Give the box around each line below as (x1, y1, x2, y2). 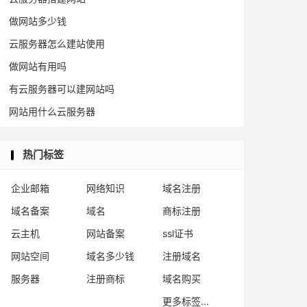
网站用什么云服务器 (9, 106, 95, 117)
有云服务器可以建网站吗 (9, 83, 114, 95)
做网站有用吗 (9, 60, 66, 72)
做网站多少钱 (9, 15, 66, 27)
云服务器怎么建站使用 (9, 38, 105, 49)
